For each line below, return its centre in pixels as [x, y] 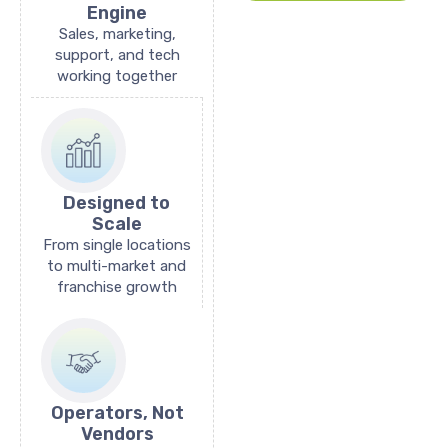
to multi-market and [116, 265]
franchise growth [116, 286]
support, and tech [117, 54]
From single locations [116, 244]
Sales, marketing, [117, 33]
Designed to [116, 202]
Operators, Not [117, 412]
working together [117, 75]
